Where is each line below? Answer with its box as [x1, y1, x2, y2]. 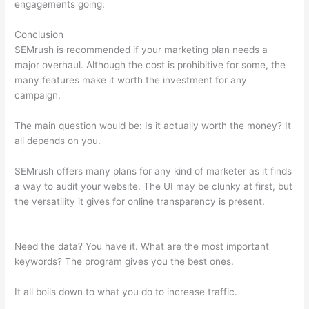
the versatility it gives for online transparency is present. [14, 195, 268, 207]
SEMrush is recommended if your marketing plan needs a [14, 43, 268, 55]
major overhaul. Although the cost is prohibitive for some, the [14, 59, 286, 70]
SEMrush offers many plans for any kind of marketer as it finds [14, 165, 292, 177]
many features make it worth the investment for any [14, 74, 248, 86]
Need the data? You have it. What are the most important [14, 241, 270, 252]
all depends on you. [14, 134, 101, 146]
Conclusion [14, 28, 64, 40]
